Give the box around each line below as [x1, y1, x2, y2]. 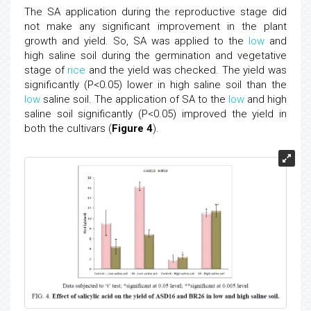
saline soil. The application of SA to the [40, 93, 228, 106]
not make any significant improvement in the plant [24, 20, 287, 33]
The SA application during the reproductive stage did [24, 6, 287, 19]
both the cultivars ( [24, 122, 112, 135]
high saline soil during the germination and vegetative [24, 49, 287, 62]
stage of [24, 64, 68, 77]
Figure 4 [112, 122, 153, 135]
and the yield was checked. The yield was [85, 64, 287, 77]
